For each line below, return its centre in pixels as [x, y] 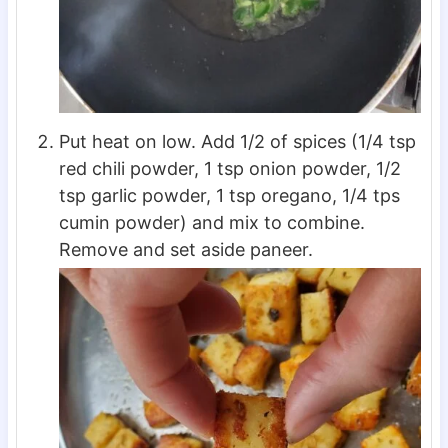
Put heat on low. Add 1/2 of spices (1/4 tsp [237, 141]
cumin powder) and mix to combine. [211, 222]
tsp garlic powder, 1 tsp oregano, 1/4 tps [229, 195]
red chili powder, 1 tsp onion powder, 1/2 [229, 168]
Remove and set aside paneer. [185, 249]
